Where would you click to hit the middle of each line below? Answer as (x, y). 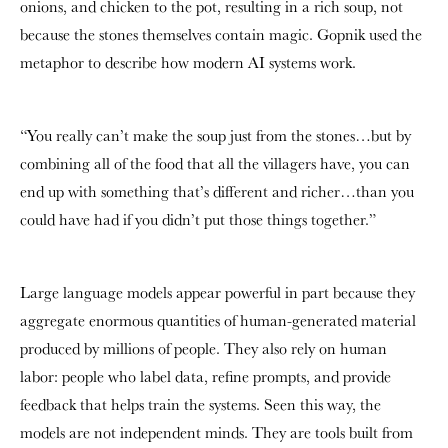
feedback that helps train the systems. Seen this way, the (200, 404)
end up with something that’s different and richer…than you (217, 191)
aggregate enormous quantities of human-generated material (218, 320)
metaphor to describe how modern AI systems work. (188, 62)
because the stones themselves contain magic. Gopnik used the (221, 34)
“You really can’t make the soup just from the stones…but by (215, 135)
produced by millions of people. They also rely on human (203, 348)
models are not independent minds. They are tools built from (216, 432)
